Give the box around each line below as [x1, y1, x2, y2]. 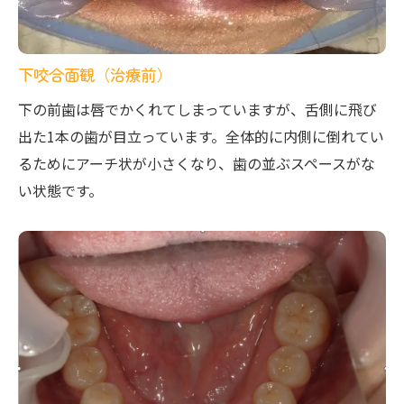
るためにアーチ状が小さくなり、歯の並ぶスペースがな [18, 152, 375, 175]
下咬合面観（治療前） [18, 63, 171, 87]
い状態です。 [18, 179, 103, 202]
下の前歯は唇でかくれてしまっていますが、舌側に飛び [18, 98, 377, 121]
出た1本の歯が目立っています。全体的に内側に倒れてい [18, 125, 384, 148]
